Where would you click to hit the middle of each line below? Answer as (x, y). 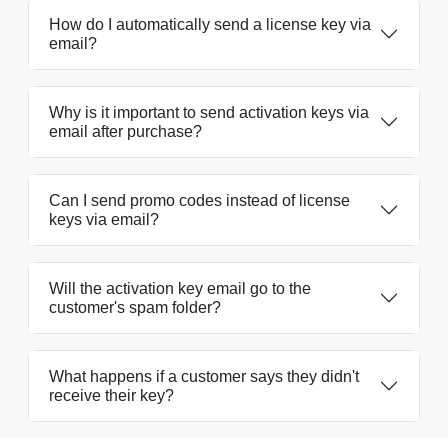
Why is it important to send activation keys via (209, 112)
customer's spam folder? (135, 307)
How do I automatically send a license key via (210, 24)
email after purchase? (125, 131)
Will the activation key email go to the (180, 288)
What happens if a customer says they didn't (204, 376)
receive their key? (111, 395)
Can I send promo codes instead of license (199, 200)
